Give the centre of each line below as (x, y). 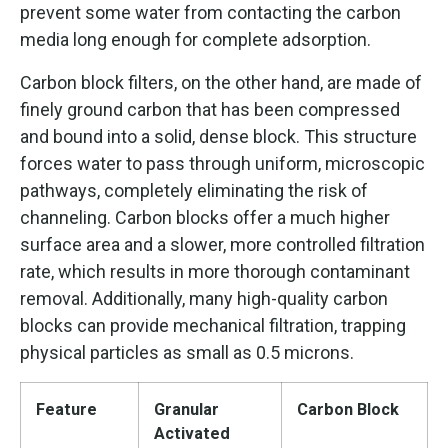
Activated (192, 433)
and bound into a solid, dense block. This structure (218, 136)
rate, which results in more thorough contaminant (215, 271)
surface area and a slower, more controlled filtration (222, 244)
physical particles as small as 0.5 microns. (187, 352)
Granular (186, 409)
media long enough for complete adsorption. (195, 39)
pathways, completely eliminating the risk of (194, 190)
